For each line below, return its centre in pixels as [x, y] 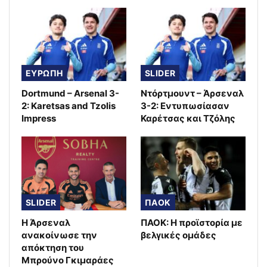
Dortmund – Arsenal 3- [70, 94]
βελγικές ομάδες [178, 235]
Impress [39, 119]
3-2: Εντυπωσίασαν [185, 106]
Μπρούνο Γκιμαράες [68, 260]
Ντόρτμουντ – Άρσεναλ [192, 94]
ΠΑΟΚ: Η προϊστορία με [192, 222]
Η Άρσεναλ [46, 222]
